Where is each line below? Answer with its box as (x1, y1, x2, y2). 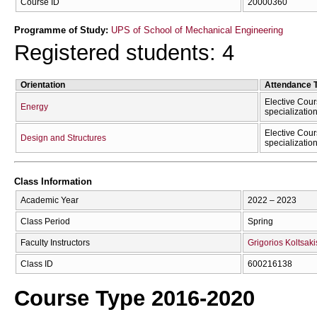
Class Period (21, 216, 70, 226)
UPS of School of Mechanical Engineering (111, 24, 283, 35)
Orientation (21, 79, 65, 90)
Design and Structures (21, 132, 106, 143)
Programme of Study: (14, 24, 111, 35)
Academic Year (21, 195, 79, 205)
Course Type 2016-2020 (14, 285, 255, 311)
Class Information (14, 176, 92, 188)
